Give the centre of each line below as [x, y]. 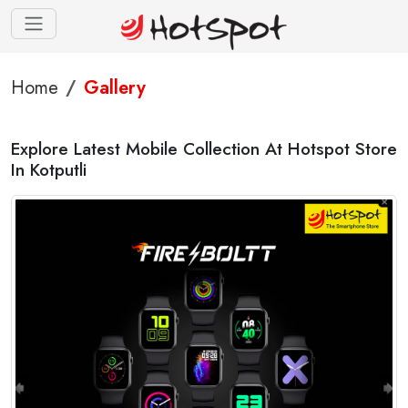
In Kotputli [49, 169]
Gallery [115, 88]
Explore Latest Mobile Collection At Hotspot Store [204, 148]
